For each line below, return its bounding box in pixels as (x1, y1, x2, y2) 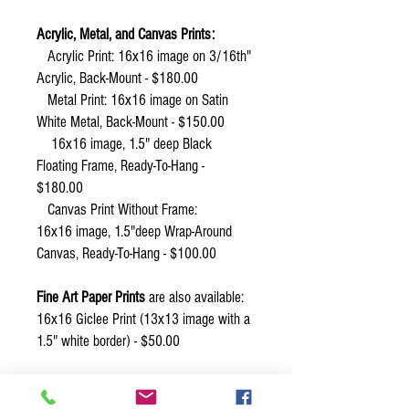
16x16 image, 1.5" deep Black (37, 135, 212, 152)
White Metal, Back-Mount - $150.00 (37, 113, 228, 131)
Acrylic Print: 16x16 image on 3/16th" (37, 47, 251, 65)
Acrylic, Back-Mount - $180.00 (37, 69, 198, 87)
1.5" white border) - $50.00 (37, 332, 180, 350)
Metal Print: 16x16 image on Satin (37, 91, 228, 109)
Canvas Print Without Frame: (37, 201, 197, 218)
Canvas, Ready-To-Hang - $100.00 (37, 245, 216, 262)
